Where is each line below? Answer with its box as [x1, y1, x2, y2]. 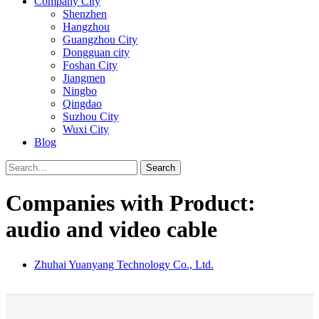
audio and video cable [6, 216, 217, 243]
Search [146, 162, 175, 173]
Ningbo [63, 85, 97, 97]
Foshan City [63, 59, 117, 71]
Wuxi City [63, 123, 109, 135]
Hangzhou [63, 21, 110, 33]
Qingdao [63, 98, 102, 110]
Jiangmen [63, 72, 105, 84]
